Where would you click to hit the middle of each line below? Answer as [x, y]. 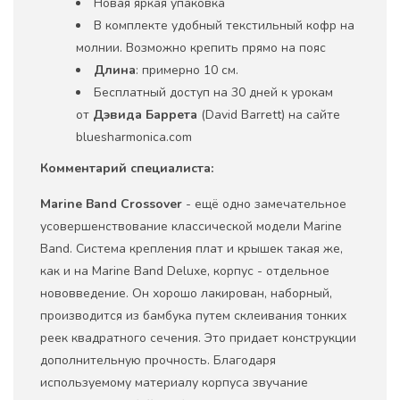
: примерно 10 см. [187, 70]
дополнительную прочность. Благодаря [158, 360]
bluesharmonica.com [134, 137]
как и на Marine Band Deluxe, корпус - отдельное [185, 271]
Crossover [151, 204]
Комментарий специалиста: [127, 168]
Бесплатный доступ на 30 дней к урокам [213, 92]
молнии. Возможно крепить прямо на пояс [201, 47]
